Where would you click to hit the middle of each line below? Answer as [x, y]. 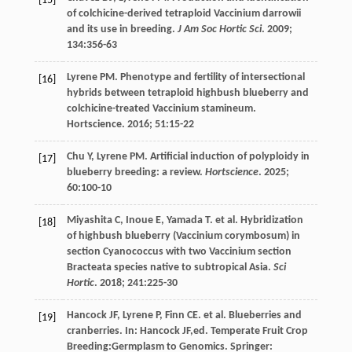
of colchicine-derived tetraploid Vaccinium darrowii [183, 14]
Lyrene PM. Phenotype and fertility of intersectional [185, 78]
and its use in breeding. [122, 30]
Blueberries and [265, 316]
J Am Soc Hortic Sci [219, 30]
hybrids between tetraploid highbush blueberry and [187, 93]
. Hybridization [269, 221]
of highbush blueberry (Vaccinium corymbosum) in [183, 236]
